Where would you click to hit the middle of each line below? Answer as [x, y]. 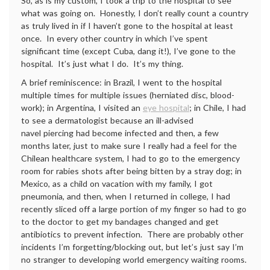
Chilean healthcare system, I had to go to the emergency [130, 158]
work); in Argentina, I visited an [82, 108]
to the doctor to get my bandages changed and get [120, 221]
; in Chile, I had [218, 108]
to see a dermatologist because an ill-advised [107, 120]
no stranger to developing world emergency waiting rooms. [134, 259]
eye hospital [166, 108]
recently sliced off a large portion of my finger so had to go [134, 209]
